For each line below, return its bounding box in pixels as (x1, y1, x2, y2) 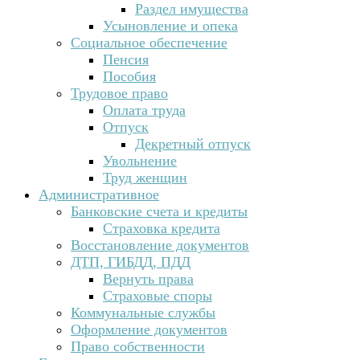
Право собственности (71, 337, 205, 354)
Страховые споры (103, 287, 212, 304)
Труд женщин (103, 169, 187, 186)
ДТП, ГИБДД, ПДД (71, 253, 190, 270)
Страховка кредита (103, 219, 220, 236)
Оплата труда (103, 101, 186, 118)
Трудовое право (71, 84, 168, 101)
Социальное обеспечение (71, 34, 227, 51)
